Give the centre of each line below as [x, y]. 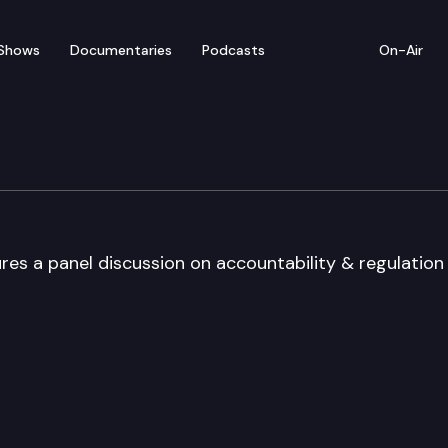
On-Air [401, 49]
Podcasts [233, 49]
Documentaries [121, 49]
